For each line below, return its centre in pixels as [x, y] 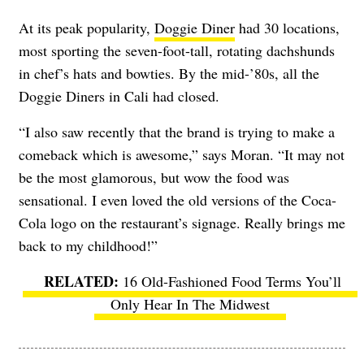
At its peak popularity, [87, 27]
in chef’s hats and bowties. [99, 73]
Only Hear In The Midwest [190, 303]
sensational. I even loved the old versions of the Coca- [178, 199]
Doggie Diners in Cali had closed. [119, 95]
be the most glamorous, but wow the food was [154, 177]
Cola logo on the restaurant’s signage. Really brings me [182, 222]
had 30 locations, [287, 27]
